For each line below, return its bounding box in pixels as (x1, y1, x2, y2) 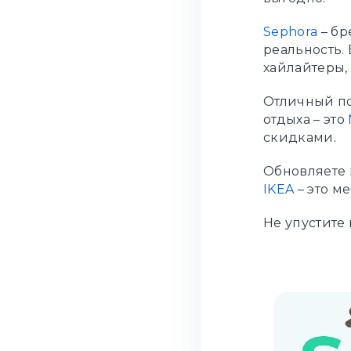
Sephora (263, 24, 318, 40)
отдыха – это (263, 112, 349, 128)
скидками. (263, 130, 336, 146)
